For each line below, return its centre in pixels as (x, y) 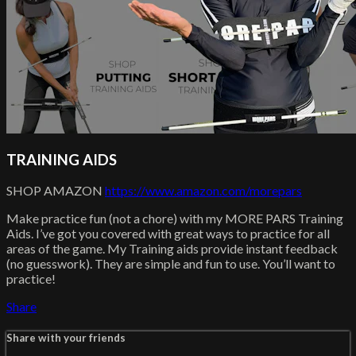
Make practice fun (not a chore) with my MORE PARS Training (175, 219)
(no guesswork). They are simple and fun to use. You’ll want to (171, 264)
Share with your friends (66, 338)
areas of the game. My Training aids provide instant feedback (172, 249)
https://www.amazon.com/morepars (203, 191)
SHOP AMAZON (56, 191)
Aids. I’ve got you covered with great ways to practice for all (168, 234)
